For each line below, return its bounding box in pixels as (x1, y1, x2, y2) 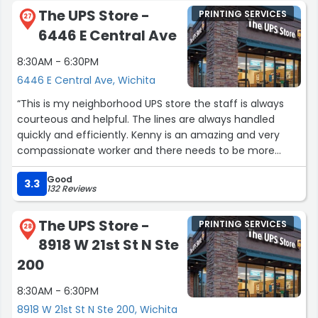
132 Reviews (47, 182, 96, 194)
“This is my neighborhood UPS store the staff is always (17, 96, 284, 111)
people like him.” (17, 158, 97, 173)
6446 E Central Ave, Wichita (17, 72, 155, 87)
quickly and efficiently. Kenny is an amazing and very (17, 127, 280, 142)
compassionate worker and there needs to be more (17, 143, 275, 158)
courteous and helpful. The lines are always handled (17, 111, 275, 126)
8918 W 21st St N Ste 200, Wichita (17, 302, 177, 317)
